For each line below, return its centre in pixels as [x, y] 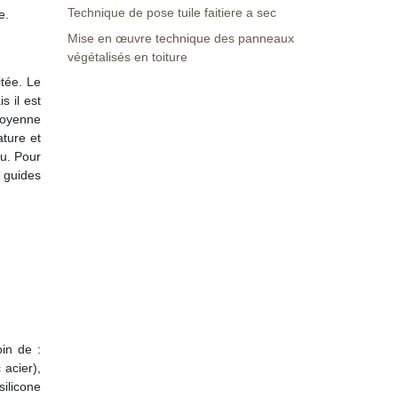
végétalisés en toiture [127, 57]
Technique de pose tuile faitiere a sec [172, 12]
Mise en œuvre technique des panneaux [181, 38]
